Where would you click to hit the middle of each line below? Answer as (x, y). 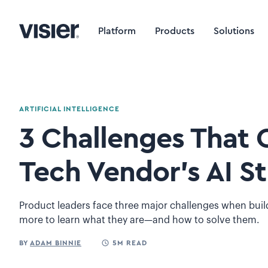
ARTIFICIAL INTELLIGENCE (69, 109)
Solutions (234, 31)
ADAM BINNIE (56, 243)
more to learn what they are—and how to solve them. (139, 220)
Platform (117, 31)
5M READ (130, 243)
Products (175, 31)
